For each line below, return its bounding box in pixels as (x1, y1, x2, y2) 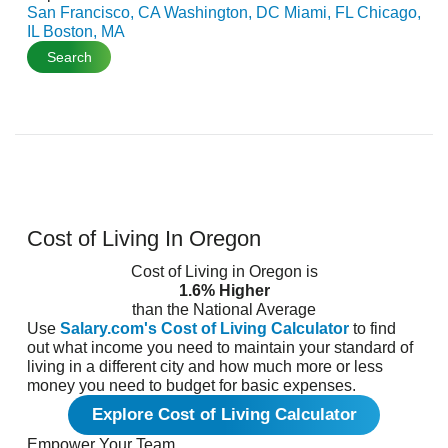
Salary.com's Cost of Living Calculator (60, 319, 349, 337)
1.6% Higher (178, 281, 270, 299)
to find (349, 319, 396, 337)
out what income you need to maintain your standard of (27, 338, 413, 356)
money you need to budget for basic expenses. (27, 376, 356, 394)
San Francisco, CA (27, 3, 164, 21)
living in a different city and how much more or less (27, 357, 383, 375)
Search (46, 48, 92, 65)
